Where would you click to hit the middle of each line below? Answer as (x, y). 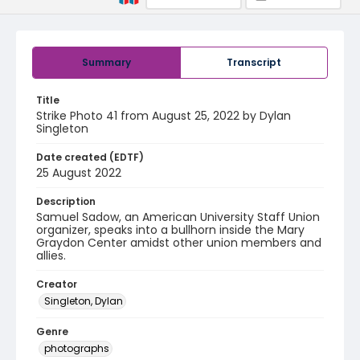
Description (66, 201)
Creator (57, 284)
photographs (77, 348)
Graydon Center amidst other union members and (179, 243)
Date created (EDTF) (90, 157)
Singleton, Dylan (84, 301)
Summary (106, 62)
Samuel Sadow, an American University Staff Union (178, 217)
